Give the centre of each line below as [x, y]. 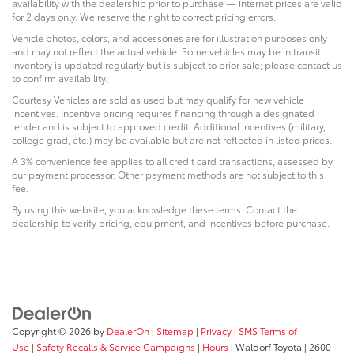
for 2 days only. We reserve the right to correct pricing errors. [144, 17]
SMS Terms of [268, 330]
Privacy [216, 330]
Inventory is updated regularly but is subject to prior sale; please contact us [177, 65]
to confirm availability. [60, 78]
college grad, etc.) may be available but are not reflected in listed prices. [172, 140]
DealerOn [128, 330]
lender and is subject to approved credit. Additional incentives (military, [169, 126]
